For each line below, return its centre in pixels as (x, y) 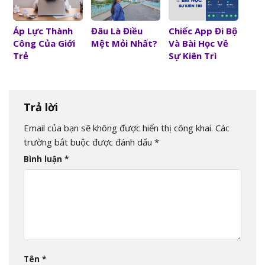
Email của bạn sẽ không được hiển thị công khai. (118, 127)
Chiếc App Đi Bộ (203, 31)
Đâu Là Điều (117, 31)
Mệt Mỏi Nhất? (124, 43)
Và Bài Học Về (199, 43)
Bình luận (44, 159)
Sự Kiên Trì (193, 56)
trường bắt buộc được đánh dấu (89, 142)
